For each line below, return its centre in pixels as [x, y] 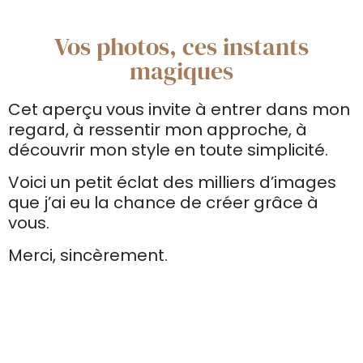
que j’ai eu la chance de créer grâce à [163, 203]
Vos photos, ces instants [181, 47]
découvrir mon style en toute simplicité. [168, 150]
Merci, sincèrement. [88, 255]
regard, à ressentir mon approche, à [158, 130]
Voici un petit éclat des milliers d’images [172, 182]
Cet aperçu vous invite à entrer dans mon [179, 109]
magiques [181, 71]
